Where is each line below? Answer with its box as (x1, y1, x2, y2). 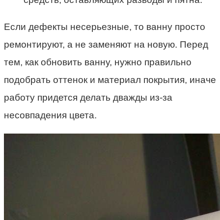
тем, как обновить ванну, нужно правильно (4, 57, 192, 68)
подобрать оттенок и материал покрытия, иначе (4, 75, 216, 85)
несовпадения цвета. (4, 110, 97, 121)
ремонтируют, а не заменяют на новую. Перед (4, 39, 208, 50)
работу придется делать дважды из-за (4, 92, 172, 103)
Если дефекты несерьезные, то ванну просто (4, 22, 205, 32)
